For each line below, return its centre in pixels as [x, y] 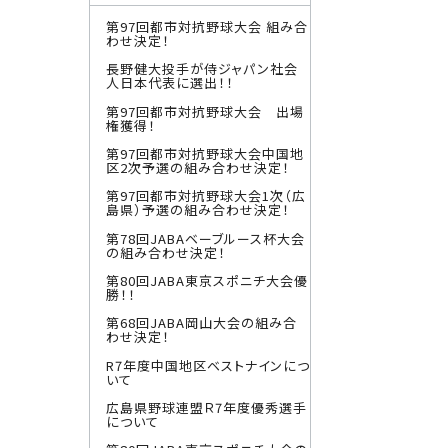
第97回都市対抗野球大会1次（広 [206, 196]
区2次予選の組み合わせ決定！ [198, 168]
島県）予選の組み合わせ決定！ [198, 210]
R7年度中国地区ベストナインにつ [208, 365]
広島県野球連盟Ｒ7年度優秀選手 [206, 407]
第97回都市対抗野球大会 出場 [205, 111]
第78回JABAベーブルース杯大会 [205, 238]
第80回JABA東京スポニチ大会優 [207, 280]
